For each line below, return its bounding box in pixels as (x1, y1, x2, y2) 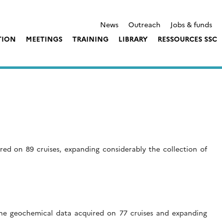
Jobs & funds (170, 19, 212, 29)
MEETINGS (26, 33, 62, 44)
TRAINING (72, 33, 109, 44)
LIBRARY (118, 33, 148, 44)
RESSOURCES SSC (158, 33, 217, 44)
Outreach (128, 19, 161, 29)
